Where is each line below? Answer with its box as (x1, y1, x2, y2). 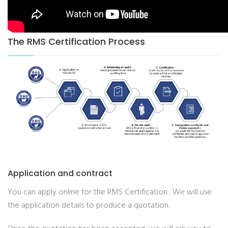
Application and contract (8, 167, 112, 179)
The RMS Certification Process (8, 35, 145, 48)
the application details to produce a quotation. (8, 198, 169, 212)
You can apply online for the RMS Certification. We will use (8, 185, 212, 199)
